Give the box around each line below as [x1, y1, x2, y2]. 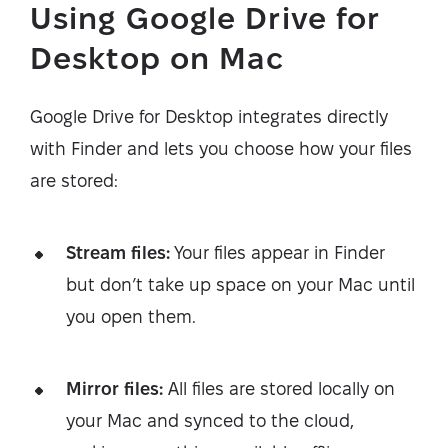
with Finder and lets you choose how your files [30, 139, 412, 159]
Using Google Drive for [30, 2, 381, 36]
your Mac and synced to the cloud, [66, 411, 354, 431]
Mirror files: [66, 379, 163, 399]
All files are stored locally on [163, 379, 395, 399]
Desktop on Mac [30, 42, 285, 76]
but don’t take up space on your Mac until [66, 275, 415, 295]
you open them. [66, 307, 196, 327]
